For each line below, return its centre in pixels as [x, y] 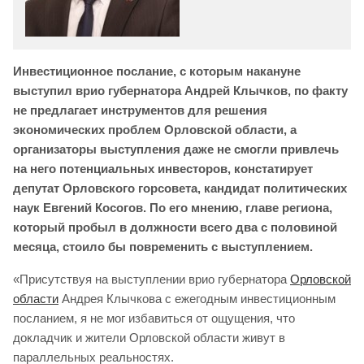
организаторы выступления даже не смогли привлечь [176, 149]
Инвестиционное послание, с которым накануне [157, 71]
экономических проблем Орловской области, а [155, 130]
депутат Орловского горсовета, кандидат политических [180, 188]
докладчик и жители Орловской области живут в [149, 338]
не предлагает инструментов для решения [140, 110]
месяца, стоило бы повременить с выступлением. [163, 247]
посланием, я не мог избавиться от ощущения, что [154, 318]
